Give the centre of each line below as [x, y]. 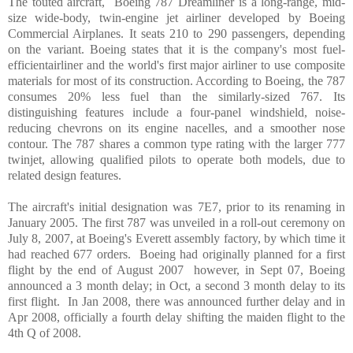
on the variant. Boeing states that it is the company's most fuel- [176, 49]
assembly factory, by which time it [258, 238]
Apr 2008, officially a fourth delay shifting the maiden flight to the [176, 317]
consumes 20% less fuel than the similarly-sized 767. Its [176, 96]
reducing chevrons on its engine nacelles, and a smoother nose [176, 128]
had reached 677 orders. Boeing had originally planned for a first [176, 254]
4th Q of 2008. [46, 333]
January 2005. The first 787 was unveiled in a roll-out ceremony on [176, 222]
